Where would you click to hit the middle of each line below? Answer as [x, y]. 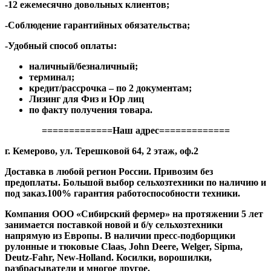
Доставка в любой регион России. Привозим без [109, 171]
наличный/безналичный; [83, 66]
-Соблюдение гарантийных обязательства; [97, 25]
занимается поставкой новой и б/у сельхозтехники [114, 224]
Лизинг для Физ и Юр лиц [87, 99]
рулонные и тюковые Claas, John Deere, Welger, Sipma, [124, 246]
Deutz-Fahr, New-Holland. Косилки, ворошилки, [108, 257]
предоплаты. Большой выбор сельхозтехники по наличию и [135, 182]
